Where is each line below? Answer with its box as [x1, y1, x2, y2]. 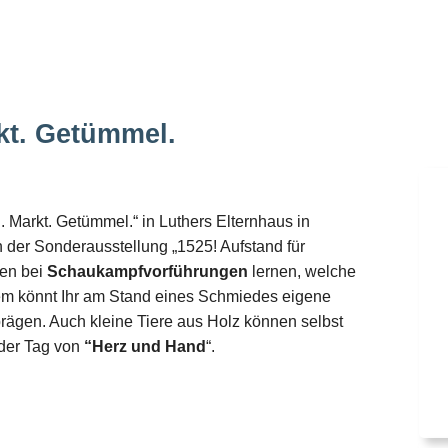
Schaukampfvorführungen [47, 263, 248, 281]
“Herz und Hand [84, 338, 206, 356]
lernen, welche [248, 263, 356, 281]
